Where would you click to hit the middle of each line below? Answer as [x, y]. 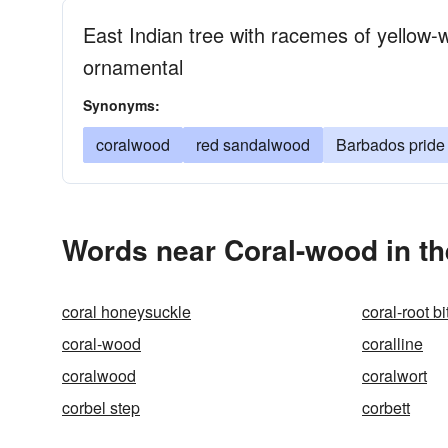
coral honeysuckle [126, 311]
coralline [392, 343]
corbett [386, 407]
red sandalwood [253, 144]
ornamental [133, 66]
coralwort [394, 375]
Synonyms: [121, 105]
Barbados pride [390, 144]
